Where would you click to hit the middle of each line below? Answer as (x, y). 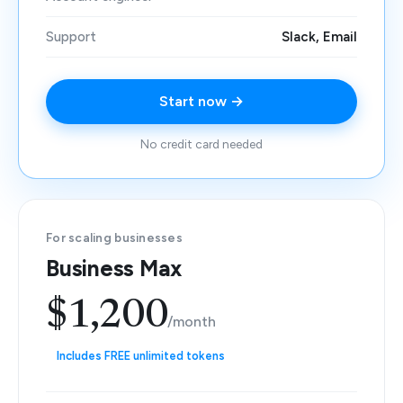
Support (71, 37)
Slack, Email (319, 37)
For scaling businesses (114, 237)
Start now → (201, 101)
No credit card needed (201, 144)
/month (191, 322)
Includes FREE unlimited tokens (141, 356)
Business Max (114, 268)
